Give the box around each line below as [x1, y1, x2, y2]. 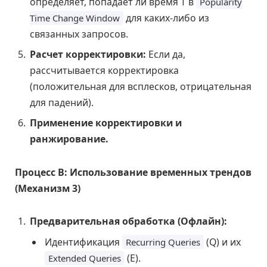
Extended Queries [48, 252, 121, 265]
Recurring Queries [126, 236, 200, 249]
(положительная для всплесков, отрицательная [30, 80, 252, 94]
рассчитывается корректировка [30, 64, 179, 77]
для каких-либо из [123, 11, 209, 25]
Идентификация [45, 235, 122, 249]
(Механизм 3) [15, 181, 80, 195]
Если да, [146, 48, 185, 61]
